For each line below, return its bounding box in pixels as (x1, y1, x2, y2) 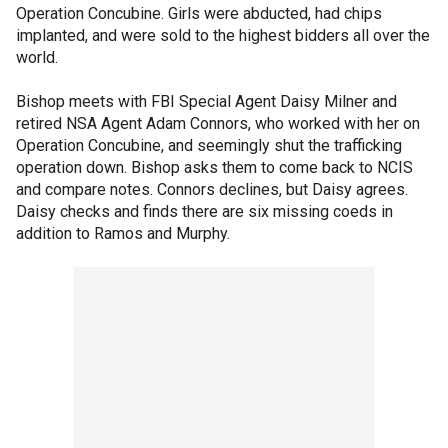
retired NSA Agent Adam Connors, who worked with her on (16, 113, 420, 133)
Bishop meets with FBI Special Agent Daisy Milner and (16, 91, 397, 111)
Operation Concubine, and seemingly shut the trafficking (16, 135, 402, 155)
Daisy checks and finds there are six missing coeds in (16, 201, 393, 221)
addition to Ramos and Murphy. (16, 223, 230, 243)
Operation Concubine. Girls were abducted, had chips (16, 3, 382, 23)
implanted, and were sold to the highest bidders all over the (16, 25, 430, 45)
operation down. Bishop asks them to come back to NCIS (16, 157, 413, 177)
